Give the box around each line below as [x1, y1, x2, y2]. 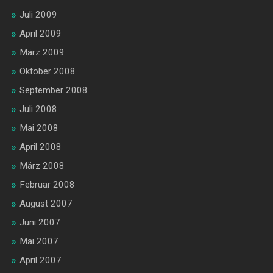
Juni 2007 [19, 217, 60, 229]
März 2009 [19, 47, 65, 58]
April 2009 [19, 28, 62, 40]
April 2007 [19, 255, 62, 266]
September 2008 [19, 85, 88, 96]
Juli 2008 [19, 104, 57, 115]
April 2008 [19, 141, 62, 153]
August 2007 [19, 198, 73, 210]
